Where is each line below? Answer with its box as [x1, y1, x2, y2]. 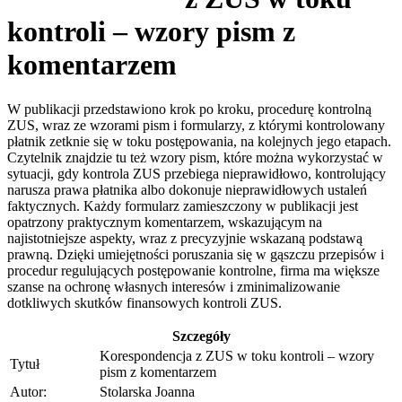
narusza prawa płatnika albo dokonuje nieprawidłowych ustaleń [7, 181, 367, 197]
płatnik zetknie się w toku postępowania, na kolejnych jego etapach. [7, 133, 391, 149]
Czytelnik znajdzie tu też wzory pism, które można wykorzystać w [7, 149, 383, 165]
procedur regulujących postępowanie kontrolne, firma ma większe [7, 262, 380, 278]
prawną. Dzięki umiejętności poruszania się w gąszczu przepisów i [7, 246, 384, 262]
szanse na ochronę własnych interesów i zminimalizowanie [7, 278, 340, 294]
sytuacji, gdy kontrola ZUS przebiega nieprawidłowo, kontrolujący [7, 165, 386, 181]
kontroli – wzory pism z [7, 15, 295, 48]
